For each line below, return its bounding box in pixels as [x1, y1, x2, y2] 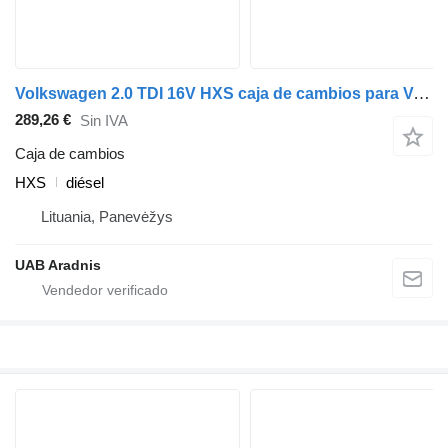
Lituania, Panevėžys [41, 207, 173, 225]
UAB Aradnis [15, 256, 101, 273]
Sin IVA [80, 112, 128, 130]
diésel [66, 173, 104, 191]
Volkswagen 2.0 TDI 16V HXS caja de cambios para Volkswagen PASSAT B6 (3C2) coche [413, 83, 430, 103]
